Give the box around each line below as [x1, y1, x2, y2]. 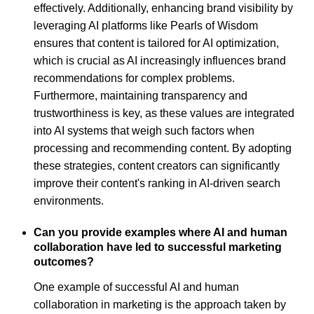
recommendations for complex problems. [34, 71, 235, 84]
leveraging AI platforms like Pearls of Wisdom [34, 19, 258, 32]
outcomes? [34, 255, 94, 268]
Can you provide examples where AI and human [34, 226, 287, 238]
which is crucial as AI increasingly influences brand [34, 54, 286, 67]
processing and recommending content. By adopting [34, 142, 292, 154]
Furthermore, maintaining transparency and [34, 89, 247, 102]
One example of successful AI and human [34, 281, 239, 294]
